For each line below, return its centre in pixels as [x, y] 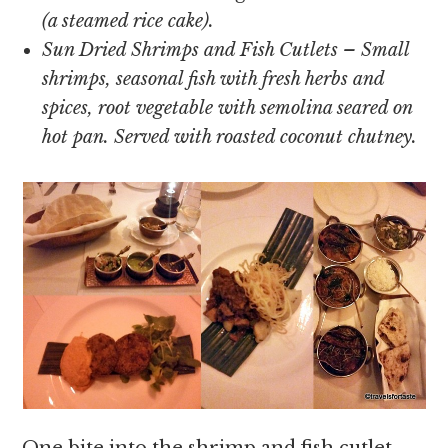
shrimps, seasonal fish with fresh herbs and [213, 79]
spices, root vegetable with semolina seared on [227, 108]
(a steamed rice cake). [128, 21]
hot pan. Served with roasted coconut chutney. [230, 137]
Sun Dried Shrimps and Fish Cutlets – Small [226, 50]
